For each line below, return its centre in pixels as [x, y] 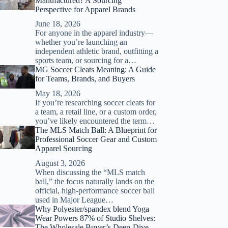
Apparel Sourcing [63, 149]
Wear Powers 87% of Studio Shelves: [95, 218]
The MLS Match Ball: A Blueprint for [96, 130]
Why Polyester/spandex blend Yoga [92, 209]
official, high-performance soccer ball [95, 190]
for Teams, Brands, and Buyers [85, 79]
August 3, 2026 [60, 163]
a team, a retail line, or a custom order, [96, 112]
